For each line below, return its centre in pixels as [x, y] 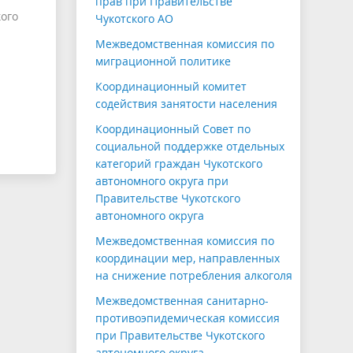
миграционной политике [163, 61]
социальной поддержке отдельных [190, 147]
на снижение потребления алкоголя [194, 276]
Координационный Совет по [173, 129]
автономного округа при [162, 181]
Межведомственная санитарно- [182, 301]
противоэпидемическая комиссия [188, 318]
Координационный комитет [171, 87]
